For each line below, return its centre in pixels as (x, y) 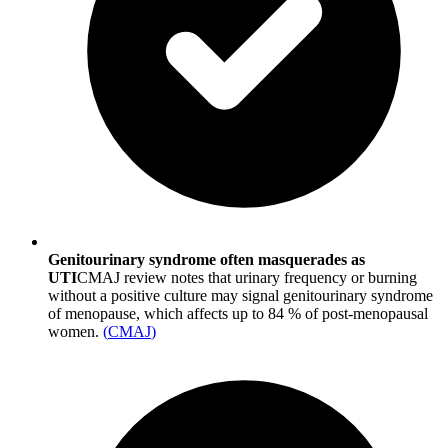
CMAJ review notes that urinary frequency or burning (247, 278)
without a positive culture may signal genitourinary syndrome (240, 296)
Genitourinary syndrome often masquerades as (206, 260)
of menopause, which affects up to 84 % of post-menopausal (238, 314)
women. (73, 332)
